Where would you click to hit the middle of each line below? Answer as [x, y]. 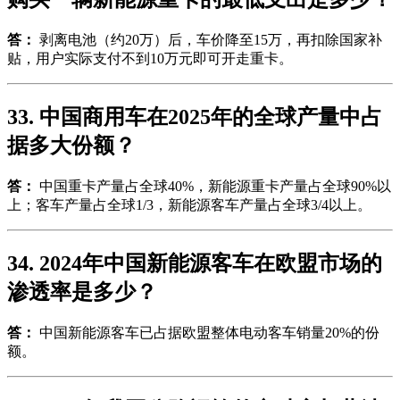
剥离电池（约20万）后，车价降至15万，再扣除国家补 [209, 40]
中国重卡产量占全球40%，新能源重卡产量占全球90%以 [213, 186]
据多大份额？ [71, 146]
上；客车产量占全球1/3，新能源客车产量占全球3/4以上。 [189, 204]
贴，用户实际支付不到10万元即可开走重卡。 [150, 59]
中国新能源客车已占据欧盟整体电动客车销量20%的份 [208, 332]
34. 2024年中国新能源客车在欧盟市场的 [195, 263]
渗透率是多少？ [82, 292]
